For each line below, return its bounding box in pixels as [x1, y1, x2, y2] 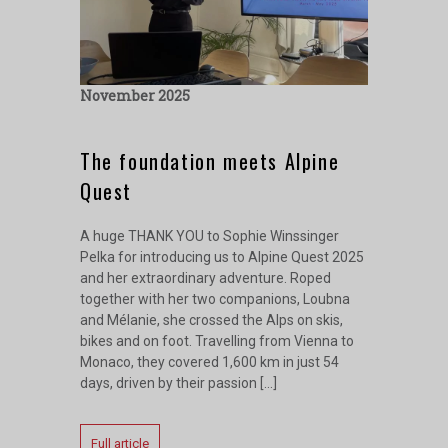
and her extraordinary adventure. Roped [80, 269, 331, 286]
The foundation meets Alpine [80, 145, 340, 176]
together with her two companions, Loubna [80, 290, 350, 307]
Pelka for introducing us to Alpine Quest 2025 [80, 248, 364, 265]
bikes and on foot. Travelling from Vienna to [80, 332, 354, 349]
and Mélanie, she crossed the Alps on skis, [80, 311, 343, 328]
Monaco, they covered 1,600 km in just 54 [80, 353, 339, 370]
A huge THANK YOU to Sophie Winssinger [80, 227, 339, 244]
